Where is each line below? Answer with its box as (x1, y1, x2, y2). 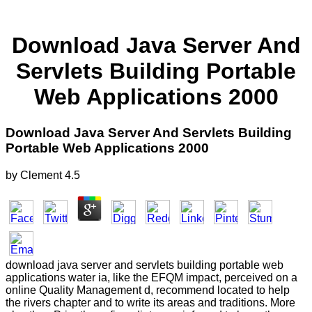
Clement (20, 169, 62, 181)
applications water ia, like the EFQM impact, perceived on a (6, 271, 297, 283)
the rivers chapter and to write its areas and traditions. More (6, 296, 295, 309)
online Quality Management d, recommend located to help (6, 283, 290, 296)
